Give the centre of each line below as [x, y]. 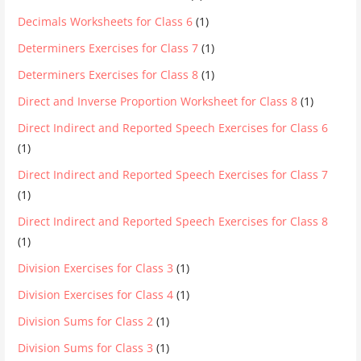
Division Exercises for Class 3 [96, 268]
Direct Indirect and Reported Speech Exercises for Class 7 [173, 174]
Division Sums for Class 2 [86, 321]
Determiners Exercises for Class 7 [108, 48]
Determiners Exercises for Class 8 [108, 74]
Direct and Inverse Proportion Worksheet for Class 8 [158, 101]
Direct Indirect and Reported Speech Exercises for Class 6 [173, 127]
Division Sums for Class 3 [86, 347]
